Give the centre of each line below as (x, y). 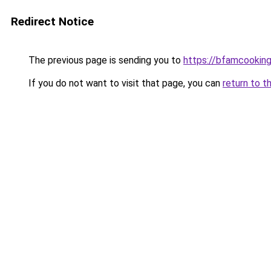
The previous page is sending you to (105, 60)
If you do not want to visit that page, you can (124, 83)
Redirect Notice (52, 21)
